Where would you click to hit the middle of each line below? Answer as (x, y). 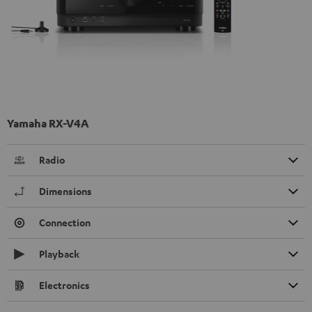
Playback (59, 253)
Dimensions (65, 191)
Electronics (64, 285)
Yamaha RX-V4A (48, 123)
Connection (65, 222)
